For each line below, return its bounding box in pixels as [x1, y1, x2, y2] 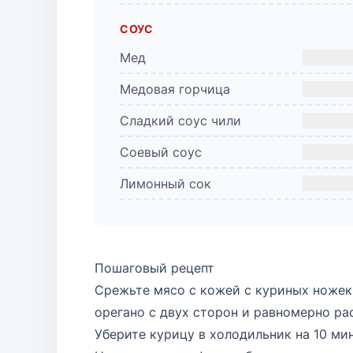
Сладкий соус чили [120, 113, 241, 128]
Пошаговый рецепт [95, 260, 218, 276]
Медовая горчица [120, 81, 230, 97]
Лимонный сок [120, 176, 211, 191]
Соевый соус [120, 144, 202, 160]
